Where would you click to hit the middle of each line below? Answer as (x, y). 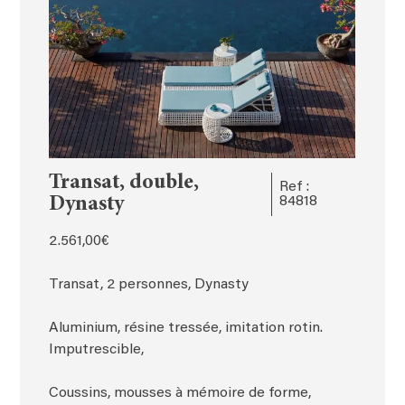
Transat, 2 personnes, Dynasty (149, 284)
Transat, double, (124, 183)
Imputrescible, (97, 349)
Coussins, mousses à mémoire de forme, (180, 393)
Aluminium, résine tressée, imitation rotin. (186, 328)
